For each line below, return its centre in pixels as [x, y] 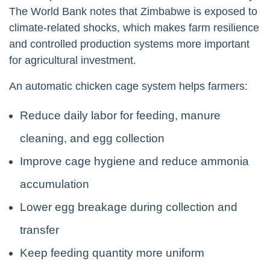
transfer [39, 230]
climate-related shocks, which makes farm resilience [134, 27]
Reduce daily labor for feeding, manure [120, 115]
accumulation [55, 184]
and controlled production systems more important [129, 44]
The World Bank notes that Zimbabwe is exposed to [133, 11]
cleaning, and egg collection [92, 138]
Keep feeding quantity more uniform [112, 253]
